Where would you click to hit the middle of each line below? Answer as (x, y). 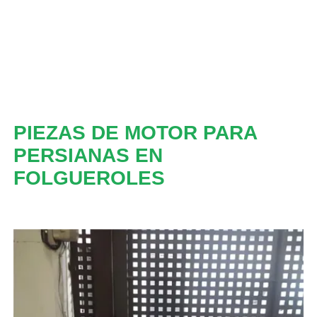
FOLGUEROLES (89, 178)
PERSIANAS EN (88, 155)
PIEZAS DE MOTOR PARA (135, 132)
